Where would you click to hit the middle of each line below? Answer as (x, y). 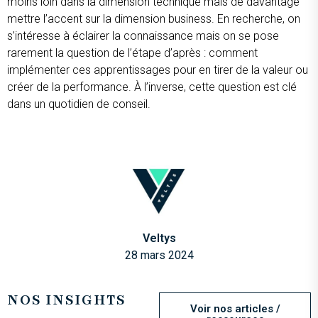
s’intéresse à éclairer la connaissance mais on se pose (143, 36)
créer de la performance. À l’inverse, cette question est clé (152, 87)
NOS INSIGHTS (66, 300)
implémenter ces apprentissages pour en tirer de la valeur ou (158, 70)
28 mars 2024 (159, 255)
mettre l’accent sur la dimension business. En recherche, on (154, 19)
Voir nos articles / (235, 308)
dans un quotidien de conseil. (80, 104)
